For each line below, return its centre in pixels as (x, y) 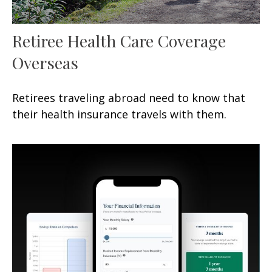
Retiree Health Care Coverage (119, 41)
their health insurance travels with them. (119, 114)
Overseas (45, 63)
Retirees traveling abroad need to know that (129, 98)
